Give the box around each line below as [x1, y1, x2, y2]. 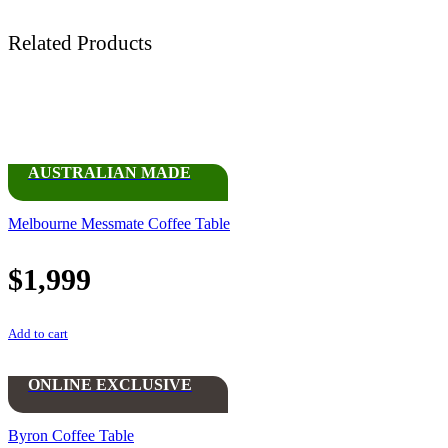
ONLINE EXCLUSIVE [28, 375, 192, 393]
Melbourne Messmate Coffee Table [8, 214, 230, 232]
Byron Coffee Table [8, 426, 134, 444]
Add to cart [8, 326, 68, 341]
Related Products [8, 31, 152, 56]
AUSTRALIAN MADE [28, 164, 191, 182]
